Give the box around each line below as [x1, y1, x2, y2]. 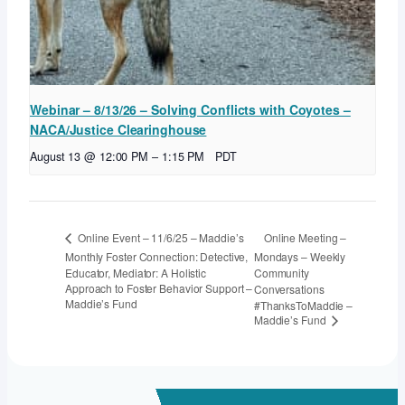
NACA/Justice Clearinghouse [30, 119, 207, 138]
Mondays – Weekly [253, 249, 346, 265]
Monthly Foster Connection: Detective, [65, 248, 249, 264]
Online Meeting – [263, 229, 347, 245]
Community [253, 265, 309, 281]
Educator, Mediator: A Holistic [65, 264, 206, 280]
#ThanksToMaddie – [253, 297, 353, 313]
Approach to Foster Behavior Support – [65, 280, 253, 297]
